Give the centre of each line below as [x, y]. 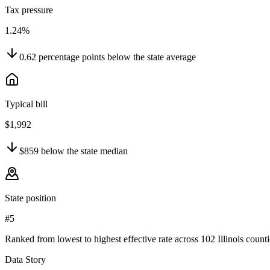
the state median [96, 151]
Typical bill [26, 104]
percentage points [72, 57]
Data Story [25, 260]
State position [30, 198]
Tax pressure [29, 10]
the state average [163, 57]
